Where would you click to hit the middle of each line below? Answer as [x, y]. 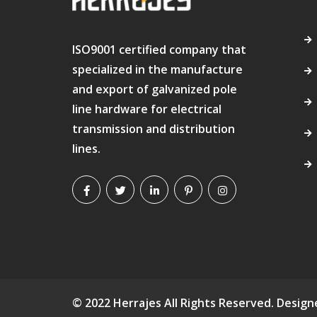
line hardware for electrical [147, 109]
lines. [86, 149]
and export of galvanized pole [155, 90]
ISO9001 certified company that [159, 50]
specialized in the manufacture [157, 70]
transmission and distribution [154, 129]
